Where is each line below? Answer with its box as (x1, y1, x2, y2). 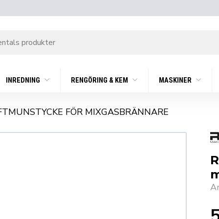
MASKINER (158, 76, 193, 85)
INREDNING (6, 76, 42, 85)
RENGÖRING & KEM (71, 76, 130, 85)
